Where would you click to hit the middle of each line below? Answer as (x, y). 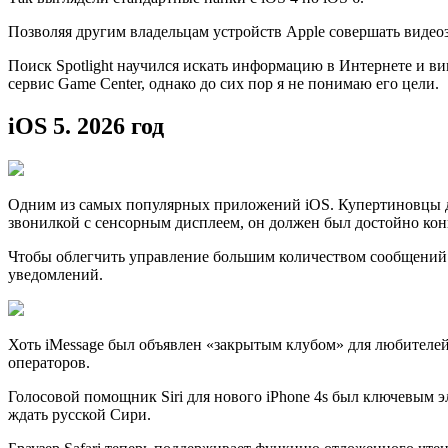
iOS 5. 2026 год (86, 125)
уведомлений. (55, 274)
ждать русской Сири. (79, 414)
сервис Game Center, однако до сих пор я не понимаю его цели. (223, 84)
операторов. (49, 362)
